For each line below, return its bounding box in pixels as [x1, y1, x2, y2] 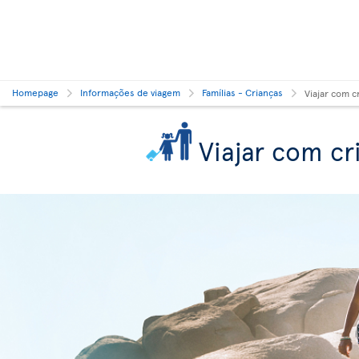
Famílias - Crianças [202, 86, 283, 99]
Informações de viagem [80, 86, 180, 99]
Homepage [12, 86, 58, 99]
